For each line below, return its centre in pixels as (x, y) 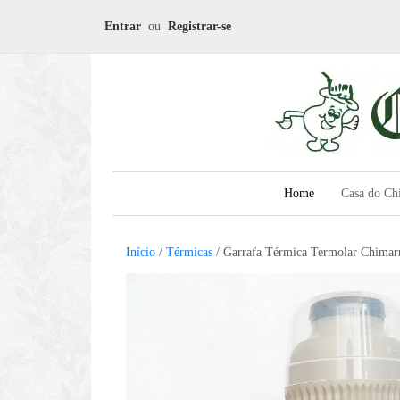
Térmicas (189, 252)
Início (141, 252)
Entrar (123, 26)
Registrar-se (200, 26)
